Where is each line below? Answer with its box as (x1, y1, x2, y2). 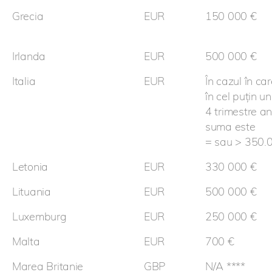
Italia (12, 74, 36, 89)
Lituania (12, 185, 51, 199)
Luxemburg (12, 209, 67, 224)
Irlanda (12, 49, 46, 64)
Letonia (12, 160, 49, 174)
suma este (205, 120, 256, 134)
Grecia (12, 9, 44, 24)
